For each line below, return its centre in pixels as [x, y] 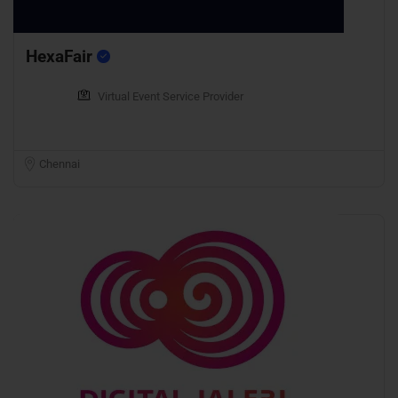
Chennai [60, 164]
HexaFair [61, 57]
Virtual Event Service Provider [171, 97]
